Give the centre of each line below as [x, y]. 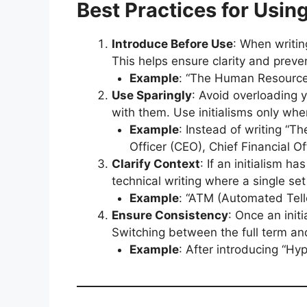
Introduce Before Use [172, 44]
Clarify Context [156, 164]
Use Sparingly [152, 95]
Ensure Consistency [170, 215]
